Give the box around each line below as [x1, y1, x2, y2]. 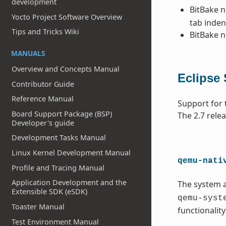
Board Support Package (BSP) [12, 108, 112, 119]
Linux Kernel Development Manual [12, 148, 131, 158]
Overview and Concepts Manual [12, 64, 120, 74]
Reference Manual [12, 94, 74, 104]
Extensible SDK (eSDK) [12, 187, 88, 197]
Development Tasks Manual [12, 133, 106, 143]
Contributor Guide [12, 79, 75, 89]
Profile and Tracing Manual [12, 162, 105, 173]
